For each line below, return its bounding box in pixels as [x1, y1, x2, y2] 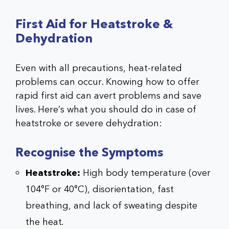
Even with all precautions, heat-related [15, 61, 182, 75]
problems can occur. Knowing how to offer [15, 75, 199, 88]
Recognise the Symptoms [15, 144, 166, 161]
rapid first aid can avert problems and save [15, 89, 201, 102]
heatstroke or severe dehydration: [15, 117, 162, 130]
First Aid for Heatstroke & [15, 15, 173, 33]
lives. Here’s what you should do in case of [15, 103, 196, 116]
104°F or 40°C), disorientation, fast [26, 182, 174, 196]
